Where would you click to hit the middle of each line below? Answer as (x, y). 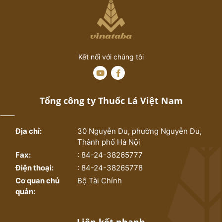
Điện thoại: (34, 168)
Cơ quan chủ (37, 181)
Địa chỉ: (28, 131)
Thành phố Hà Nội (109, 142)
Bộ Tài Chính (100, 181)
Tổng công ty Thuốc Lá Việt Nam (111, 101)
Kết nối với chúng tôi (111, 57)
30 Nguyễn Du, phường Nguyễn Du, (140, 131)
